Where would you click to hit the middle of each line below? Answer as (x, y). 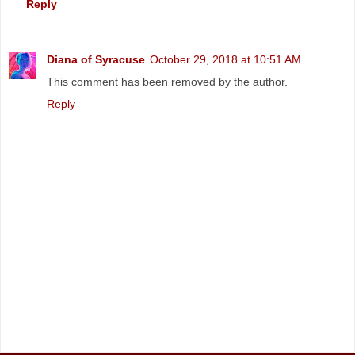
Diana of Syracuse (96, 60)
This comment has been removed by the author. (167, 82)
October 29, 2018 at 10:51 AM (225, 60)
